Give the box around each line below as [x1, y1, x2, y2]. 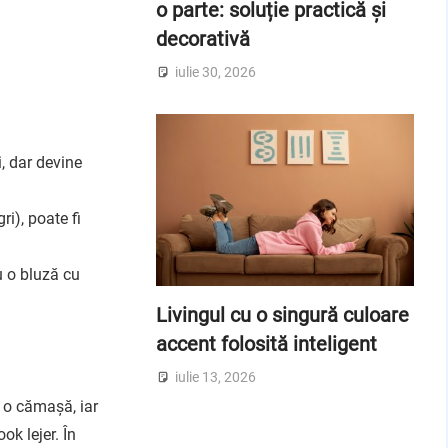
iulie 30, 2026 [174, 63, 256, 80]
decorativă [155, 27, 250, 52]
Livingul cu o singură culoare [155, 303, 409, 328]
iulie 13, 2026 [174, 368, 256, 385]
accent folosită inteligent [155, 332, 377, 357]
